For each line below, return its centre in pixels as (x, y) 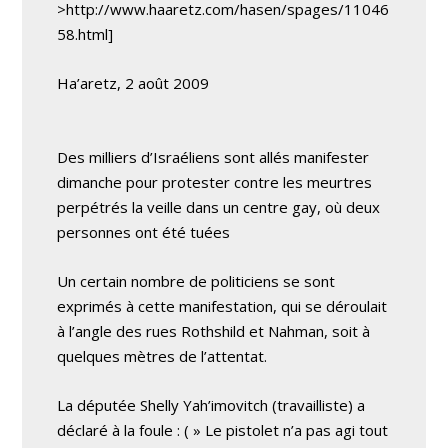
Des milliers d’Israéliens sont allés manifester (213, 157)
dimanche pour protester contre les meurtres (215, 182)
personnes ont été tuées (144, 232)
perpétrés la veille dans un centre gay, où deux (219, 207)
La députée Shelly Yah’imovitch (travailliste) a (211, 405)
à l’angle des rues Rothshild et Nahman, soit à (214, 331)
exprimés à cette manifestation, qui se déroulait (222, 306)
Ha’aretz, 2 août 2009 (133, 83)
